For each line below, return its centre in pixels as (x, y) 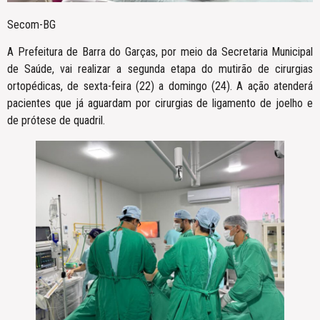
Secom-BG (31, 24)
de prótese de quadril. (56, 121)
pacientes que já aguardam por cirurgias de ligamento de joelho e (160, 104)
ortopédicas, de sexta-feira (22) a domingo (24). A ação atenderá (160, 86)
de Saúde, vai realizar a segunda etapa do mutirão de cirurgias (160, 69)
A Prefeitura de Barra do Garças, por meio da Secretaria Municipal (160, 52)
